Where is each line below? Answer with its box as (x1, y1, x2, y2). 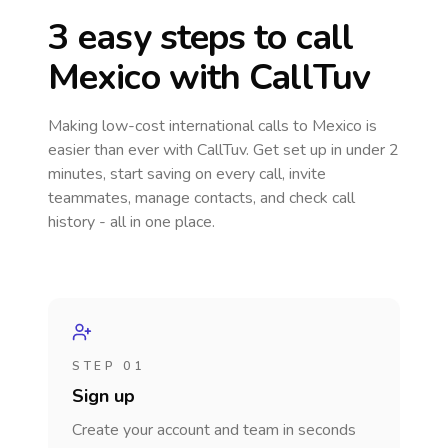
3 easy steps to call (48, 13, 354, 62)
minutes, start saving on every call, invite (48, 163, 326, 185)
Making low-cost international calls (48, 115, 293, 137)
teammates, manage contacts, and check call (48, 187, 355, 209)
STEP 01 (72, 358, 145, 374)
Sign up (72, 384, 135, 408)
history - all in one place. (48, 211, 215, 233)
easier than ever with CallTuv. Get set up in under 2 (48, 139, 399, 161)
